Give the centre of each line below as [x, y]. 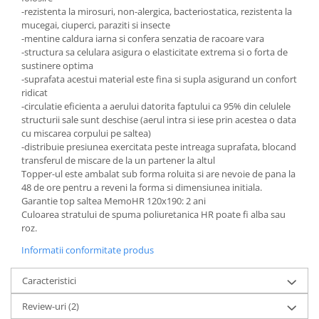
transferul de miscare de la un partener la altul [118, 160]
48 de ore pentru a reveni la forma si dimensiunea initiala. [142, 187]
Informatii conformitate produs [88, 250]
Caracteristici [49, 281]
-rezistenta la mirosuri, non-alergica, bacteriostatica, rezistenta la [157, 11]
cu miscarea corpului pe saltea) [86, 133]
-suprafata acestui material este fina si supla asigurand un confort [159, 79]
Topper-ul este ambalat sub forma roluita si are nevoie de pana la [158, 174]
